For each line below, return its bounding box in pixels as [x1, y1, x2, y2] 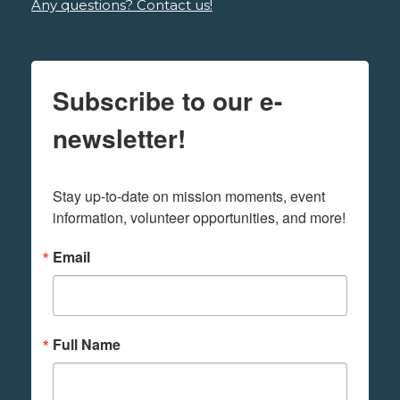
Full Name [53, 333, 121, 354]
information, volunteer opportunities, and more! [53, 206, 346, 228]
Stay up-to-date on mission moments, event [53, 185, 325, 206]
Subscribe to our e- [53, 81, 282, 119]
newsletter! [53, 119, 186, 156]
